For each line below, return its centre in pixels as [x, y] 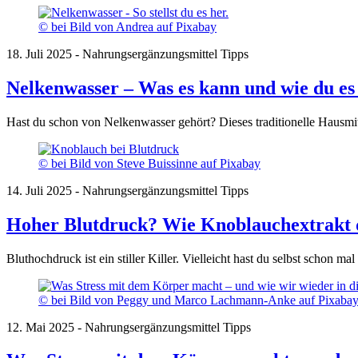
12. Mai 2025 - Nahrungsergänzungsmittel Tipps [129, 327]
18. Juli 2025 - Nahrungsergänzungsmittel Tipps [127, 54]
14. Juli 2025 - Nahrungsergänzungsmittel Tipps [127, 190]
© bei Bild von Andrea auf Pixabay [127, 26]
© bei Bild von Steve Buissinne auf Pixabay [149, 163]
